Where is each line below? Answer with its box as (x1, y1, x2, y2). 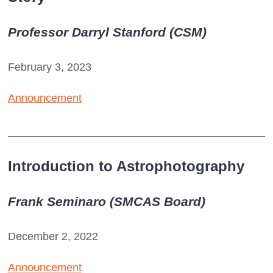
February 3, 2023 (7, 61, 91, 74)
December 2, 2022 (7, 230, 98, 243)
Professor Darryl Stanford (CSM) (7, 25, 207, 40)
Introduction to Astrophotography (7, 157, 244, 174)
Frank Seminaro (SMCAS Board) (7, 194, 205, 208)
